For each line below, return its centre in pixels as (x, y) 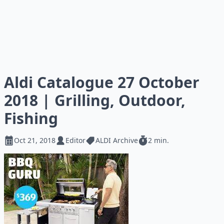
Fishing (31, 118)
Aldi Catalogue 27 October (102, 82)
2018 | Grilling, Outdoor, (95, 100)
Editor (75, 140)
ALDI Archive (117, 140)
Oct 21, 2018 (35, 140)
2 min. (158, 140)
